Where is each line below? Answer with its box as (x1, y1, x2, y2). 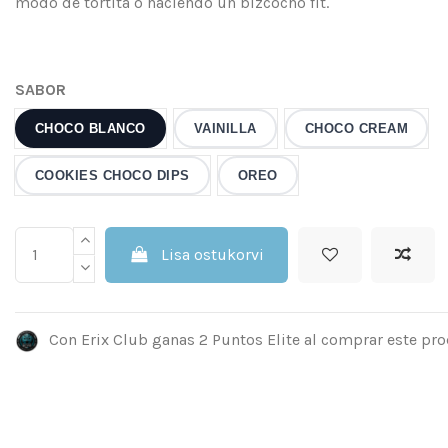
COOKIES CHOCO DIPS (34, 167, 190, 183)
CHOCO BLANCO (34, 120, 146, 136)
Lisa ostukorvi (161, 244, 265, 264)
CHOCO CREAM (304, 120, 409, 136)
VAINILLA (193, 120, 257, 136)
